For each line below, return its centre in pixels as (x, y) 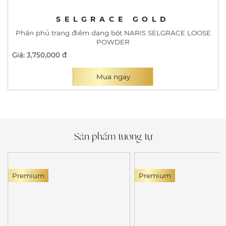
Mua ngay (113, 76)
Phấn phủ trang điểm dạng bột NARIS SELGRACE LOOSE (113, 33)
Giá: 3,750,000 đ (39, 55)
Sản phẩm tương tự (113, 137)
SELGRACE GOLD (113, 19)
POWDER (113, 42)
